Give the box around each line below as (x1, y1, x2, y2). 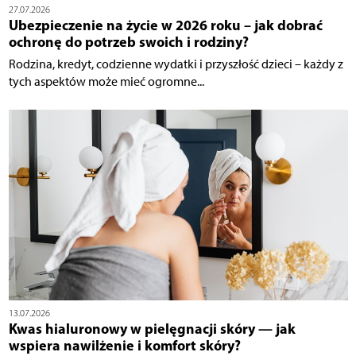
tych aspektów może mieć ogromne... (8, 74, 204, 90)
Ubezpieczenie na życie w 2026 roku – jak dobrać (8, 16, 323, 35)
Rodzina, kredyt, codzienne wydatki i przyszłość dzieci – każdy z (8, 56, 343, 72)
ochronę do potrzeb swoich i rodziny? (8, 33, 249, 52)
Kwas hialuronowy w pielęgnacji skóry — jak (8, 319, 296, 339)
